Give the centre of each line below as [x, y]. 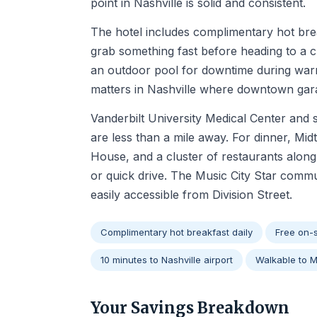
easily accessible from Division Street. [191, 195]
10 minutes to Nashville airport [167, 260]
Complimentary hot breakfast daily [177, 232]
